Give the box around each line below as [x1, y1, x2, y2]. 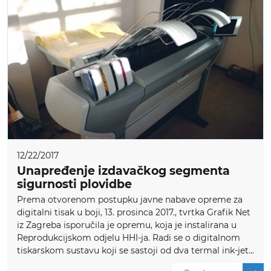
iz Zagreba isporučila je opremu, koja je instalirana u [17, 220, 237, 231]
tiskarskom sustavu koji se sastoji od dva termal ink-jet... [17, 245, 254, 256]
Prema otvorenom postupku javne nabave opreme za [17, 194, 243, 206]
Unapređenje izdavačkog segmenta [17, 164, 230, 178]
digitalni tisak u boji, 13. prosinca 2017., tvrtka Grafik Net [17, 207, 250, 218]
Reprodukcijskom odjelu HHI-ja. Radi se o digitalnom [17, 232, 240, 244]
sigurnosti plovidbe [17, 177, 132, 192]
